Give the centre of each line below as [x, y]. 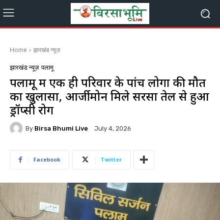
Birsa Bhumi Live [61, 128]
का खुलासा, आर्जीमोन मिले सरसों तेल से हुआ [110, 96]
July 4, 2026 [113, 129]
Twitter [111, 159]
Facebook [47, 159]
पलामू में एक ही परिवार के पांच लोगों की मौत [108, 82]
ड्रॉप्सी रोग [32, 110]
